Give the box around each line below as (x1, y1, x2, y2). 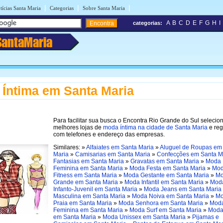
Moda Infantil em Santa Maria (124, 178, 204, 186)
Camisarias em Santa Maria (75, 150, 150, 158)
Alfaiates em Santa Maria (86, 143, 154, 151)
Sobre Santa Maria (83, 5, 125, 11)
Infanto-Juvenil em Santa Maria (53, 185, 137, 193)
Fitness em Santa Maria (53, 171, 117, 179)
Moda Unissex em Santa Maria (103, 213, 186, 221)
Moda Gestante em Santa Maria (123, 171, 209, 179)
